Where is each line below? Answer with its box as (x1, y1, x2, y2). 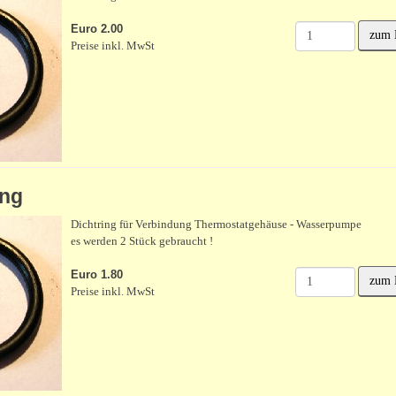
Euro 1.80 (70, 268, 123, 281)
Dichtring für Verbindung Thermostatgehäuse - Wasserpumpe (70, 217, 362, 231)
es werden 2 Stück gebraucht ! (70, 234, 213, 247)
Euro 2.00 (70, 22, 123, 35)
